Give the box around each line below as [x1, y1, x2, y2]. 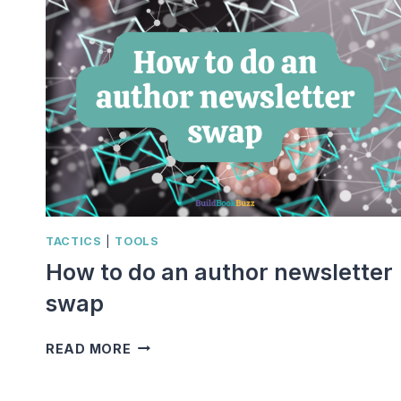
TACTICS [46, 235, 102, 249]
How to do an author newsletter [46, 258, 393, 286]
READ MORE [46, 340, 132, 356]
